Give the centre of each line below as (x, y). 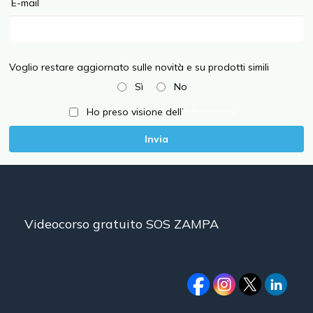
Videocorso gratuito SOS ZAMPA (122, 224)
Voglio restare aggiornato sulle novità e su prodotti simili (139, 67)
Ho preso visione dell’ (133, 112)
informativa (209, 112)
